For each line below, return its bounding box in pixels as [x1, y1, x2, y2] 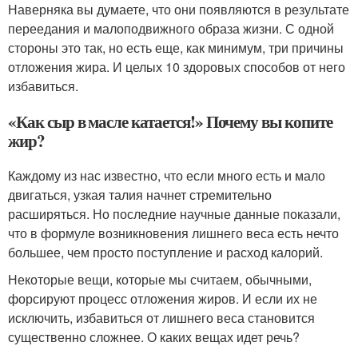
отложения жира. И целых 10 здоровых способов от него [8, 58, 345, 77]
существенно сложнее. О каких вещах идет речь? [8, 328, 300, 347]
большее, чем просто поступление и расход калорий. [8, 243, 323, 262]
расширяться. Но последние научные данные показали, [8, 205, 340, 224]
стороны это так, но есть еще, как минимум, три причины [8, 38, 344, 58]
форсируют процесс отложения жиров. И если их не [8, 289, 317, 308]
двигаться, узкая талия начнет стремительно [8, 185, 272, 205]
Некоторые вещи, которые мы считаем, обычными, [8, 270, 312, 289]
